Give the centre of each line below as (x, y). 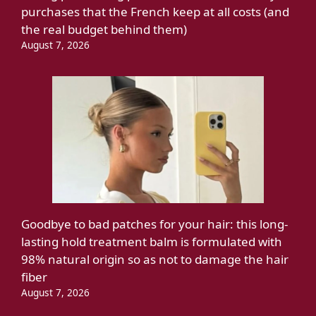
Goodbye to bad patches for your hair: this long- (154, 224)
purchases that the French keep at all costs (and (155, 11)
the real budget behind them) (104, 29)
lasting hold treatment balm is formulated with (152, 241)
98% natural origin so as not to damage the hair (155, 259)
